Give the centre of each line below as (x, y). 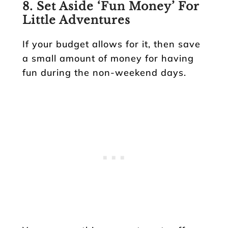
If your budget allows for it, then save (111, 44)
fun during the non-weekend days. (104, 72)
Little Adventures (76, 20)
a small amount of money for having (108, 58)
